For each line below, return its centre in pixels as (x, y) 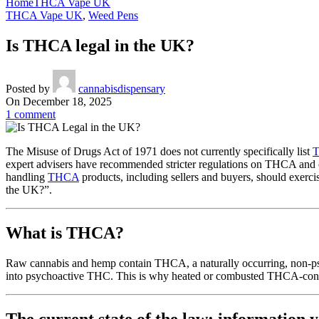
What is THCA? (65, 233)
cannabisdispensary (122, 89)
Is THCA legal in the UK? (100, 46)
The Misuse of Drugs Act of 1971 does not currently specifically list (159, 152)
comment (35, 115)
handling (27, 177)
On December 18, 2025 (59, 102)
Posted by (28, 89)
